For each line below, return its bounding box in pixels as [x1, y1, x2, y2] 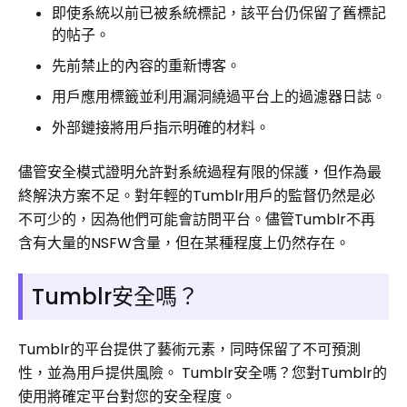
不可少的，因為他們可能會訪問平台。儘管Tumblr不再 [18, 209, 375, 230]
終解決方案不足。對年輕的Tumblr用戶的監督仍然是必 [18, 185, 375, 206]
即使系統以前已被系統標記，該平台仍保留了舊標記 [52, 3, 386, 24]
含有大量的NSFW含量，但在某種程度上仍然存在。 [18, 233, 350, 253]
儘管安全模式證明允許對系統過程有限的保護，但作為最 [18, 162, 382, 183]
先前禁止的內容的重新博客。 [52, 55, 241, 76]
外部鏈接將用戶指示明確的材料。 [52, 117, 270, 138]
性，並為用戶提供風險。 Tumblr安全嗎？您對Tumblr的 [18, 362, 387, 383]
